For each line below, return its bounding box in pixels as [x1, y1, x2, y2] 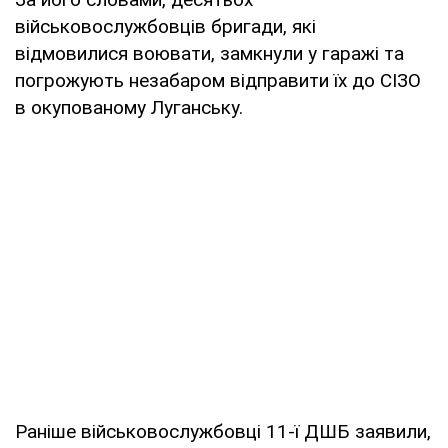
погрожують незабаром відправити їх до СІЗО [15, 68, 421, 92]
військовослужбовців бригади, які [15, 14, 316, 38]
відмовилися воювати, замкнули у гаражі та [15, 41, 404, 65]
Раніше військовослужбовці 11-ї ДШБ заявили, [15, 419, 431, 443]
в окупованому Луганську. [15, 95, 243, 119]
